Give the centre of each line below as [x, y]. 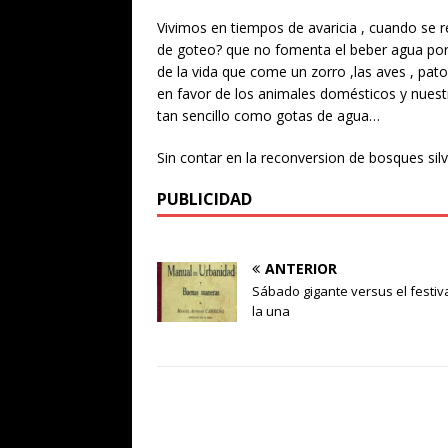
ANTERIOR [301, 269]
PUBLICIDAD [204, 199]
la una [271, 311]
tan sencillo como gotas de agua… [268, 116]
